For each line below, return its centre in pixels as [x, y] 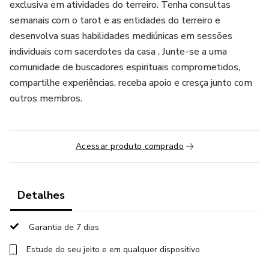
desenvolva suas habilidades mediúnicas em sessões [121, 36]
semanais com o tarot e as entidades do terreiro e [115, 20]
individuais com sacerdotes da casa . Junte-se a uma [118, 52]
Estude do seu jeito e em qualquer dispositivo [113, 249]
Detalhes [41, 195]
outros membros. [46, 98]
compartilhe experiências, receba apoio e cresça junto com [131, 83]
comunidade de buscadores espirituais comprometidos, [125, 67]
